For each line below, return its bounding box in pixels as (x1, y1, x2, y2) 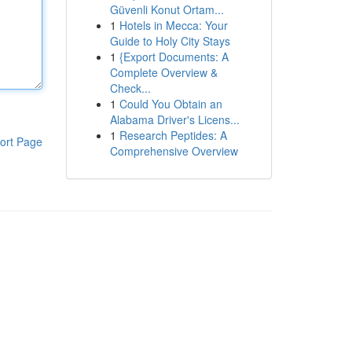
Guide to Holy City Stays (109, 33, 230, 49)
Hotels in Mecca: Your (119, 17, 228, 33)
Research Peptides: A (119, 127, 227, 143)
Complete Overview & (109, 64, 218, 80)
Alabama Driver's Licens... (109, 112, 240, 127)
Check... (109, 80, 151, 96)
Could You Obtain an (119, 96, 222, 112)
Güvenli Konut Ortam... (109, 2, 224, 17)
